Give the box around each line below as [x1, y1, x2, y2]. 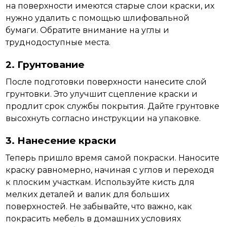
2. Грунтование [6, 59, 85, 70]
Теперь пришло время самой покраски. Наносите [6, 153, 220, 163]
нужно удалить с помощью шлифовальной [6, 13, 190, 23]
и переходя [163, 165, 215, 175]
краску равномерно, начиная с [6, 165, 140, 175]
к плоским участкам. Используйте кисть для [6, 177, 195, 187]
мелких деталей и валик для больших [6, 190, 170, 199]
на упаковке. [145, 113, 201, 123]
